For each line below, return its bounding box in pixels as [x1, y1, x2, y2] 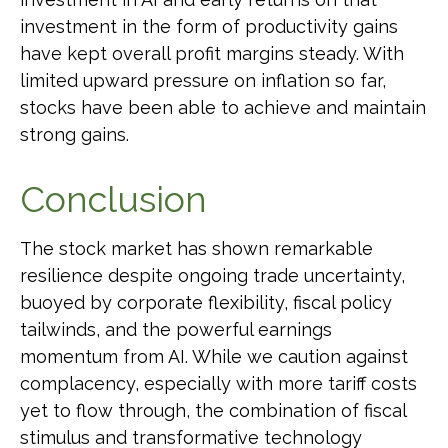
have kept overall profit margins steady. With [20, 42, 404, 64]
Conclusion [20, 177, 207, 220]
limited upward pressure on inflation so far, [20, 69, 386, 91]
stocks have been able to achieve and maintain [20, 96, 426, 118]
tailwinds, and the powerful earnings [20, 318, 332, 340]
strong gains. [20, 123, 129, 145]
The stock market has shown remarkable [20, 237, 373, 259]
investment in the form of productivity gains [20, 15, 398, 37]
